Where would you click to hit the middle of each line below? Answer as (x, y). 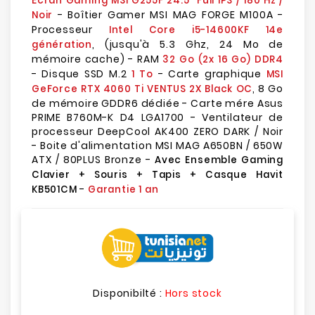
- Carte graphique (210, 74)
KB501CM (54, 189)
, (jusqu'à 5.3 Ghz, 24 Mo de (188, 44)
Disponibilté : (129, 293)
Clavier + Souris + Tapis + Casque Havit (157, 175)
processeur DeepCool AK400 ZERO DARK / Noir (157, 131)
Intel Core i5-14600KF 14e (196, 30)
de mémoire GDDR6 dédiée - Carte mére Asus (157, 103)
